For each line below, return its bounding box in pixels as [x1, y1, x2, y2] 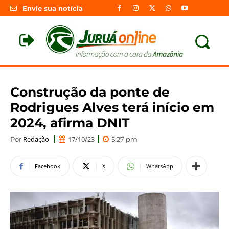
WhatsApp [146, 162, 173, 170]
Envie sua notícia [22, 4, 83, 13]
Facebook [35, 162, 60, 170]
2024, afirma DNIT [10, 114, 129, 130]
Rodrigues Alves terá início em [10, 99, 214, 115]
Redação [23, 134, 49, 144]
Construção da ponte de [10, 84, 170, 100]
